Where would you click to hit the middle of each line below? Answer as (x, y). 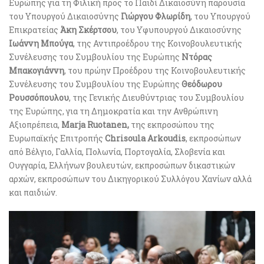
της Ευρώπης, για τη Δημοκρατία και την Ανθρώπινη (113, 111)
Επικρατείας (34, 29)
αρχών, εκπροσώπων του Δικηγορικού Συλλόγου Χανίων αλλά (130, 179)
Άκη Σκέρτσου (88, 29)
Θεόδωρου (202, 84)
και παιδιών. (33, 192)
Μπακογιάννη (37, 70)
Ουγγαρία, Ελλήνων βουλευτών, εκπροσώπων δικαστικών (122, 165)
